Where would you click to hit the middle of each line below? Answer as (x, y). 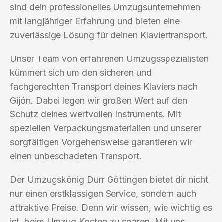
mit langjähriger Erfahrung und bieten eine (95, 21)
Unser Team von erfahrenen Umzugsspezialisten (109, 58)
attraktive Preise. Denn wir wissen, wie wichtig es (111, 207)
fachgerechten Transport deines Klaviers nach (104, 86)
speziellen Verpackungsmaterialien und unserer (106, 128)
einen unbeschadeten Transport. (76, 156)
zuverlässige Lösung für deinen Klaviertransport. (109, 35)
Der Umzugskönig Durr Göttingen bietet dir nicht (109, 179)
